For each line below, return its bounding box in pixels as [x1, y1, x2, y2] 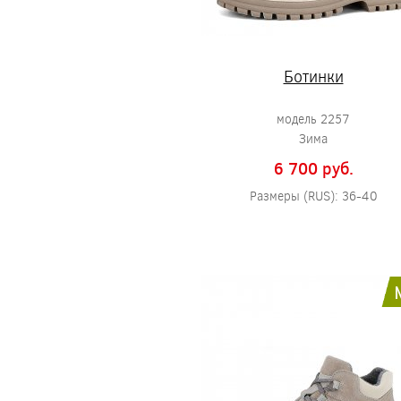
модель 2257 [277, 110, 350, 127]
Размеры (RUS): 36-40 [249, 187, 378, 204]
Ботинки [283, 65, 344, 87]
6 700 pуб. [273, 158, 354, 179]
